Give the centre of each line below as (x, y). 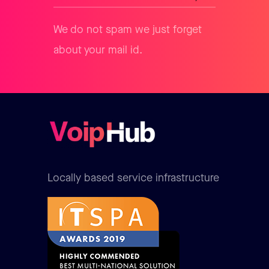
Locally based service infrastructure (133, 178)
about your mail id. (98, 50)
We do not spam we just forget (128, 30)
